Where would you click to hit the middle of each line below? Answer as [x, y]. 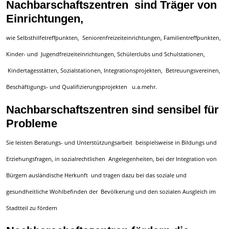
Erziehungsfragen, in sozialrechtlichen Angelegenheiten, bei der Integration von [111, 158]
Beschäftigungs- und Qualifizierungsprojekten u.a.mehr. [81, 86]
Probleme [31, 124]
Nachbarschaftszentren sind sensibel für [112, 110]
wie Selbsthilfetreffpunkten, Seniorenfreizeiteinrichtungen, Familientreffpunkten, [113, 37]
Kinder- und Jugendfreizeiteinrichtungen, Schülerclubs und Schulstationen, [105, 54]
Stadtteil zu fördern [31, 208]
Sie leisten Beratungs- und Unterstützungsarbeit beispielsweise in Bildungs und [111, 142]
